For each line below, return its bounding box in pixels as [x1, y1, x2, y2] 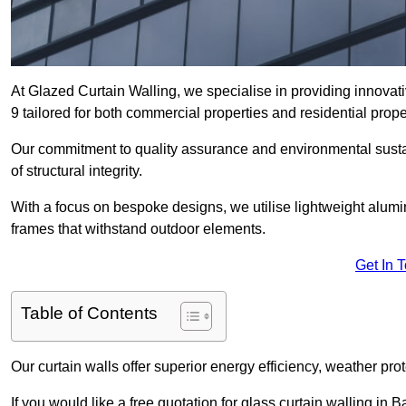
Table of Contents [21, 304, 158, 324]
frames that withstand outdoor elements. [11, 221, 266, 237]
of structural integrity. [11, 163, 142, 179]
